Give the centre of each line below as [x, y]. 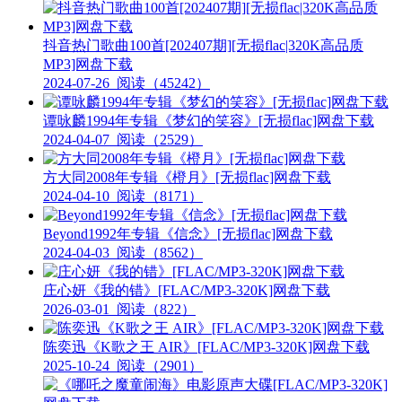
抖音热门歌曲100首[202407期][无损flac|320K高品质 [203, 45]
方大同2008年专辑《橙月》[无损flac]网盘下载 [187, 177]
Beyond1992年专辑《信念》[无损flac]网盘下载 [188, 233]
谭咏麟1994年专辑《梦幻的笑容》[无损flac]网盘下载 [209, 120]
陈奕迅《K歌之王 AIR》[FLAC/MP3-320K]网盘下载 [206, 346]
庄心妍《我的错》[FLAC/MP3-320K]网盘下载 [187, 290]
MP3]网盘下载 [88, 64]
